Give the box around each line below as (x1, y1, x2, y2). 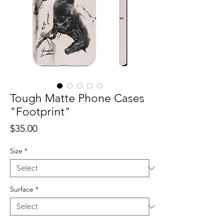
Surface (10, 185, 33, 194)
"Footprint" (10, 105, 71, 119)
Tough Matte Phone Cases (10, 92, 144, 106)
